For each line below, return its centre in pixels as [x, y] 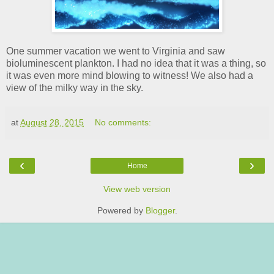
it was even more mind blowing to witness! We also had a [130, 75]
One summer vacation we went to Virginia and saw [116, 51]
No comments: [123, 122]
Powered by [121, 210]
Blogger [160, 210]
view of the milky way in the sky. [75, 87]
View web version [137, 189]
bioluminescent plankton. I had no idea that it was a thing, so [136, 63]
